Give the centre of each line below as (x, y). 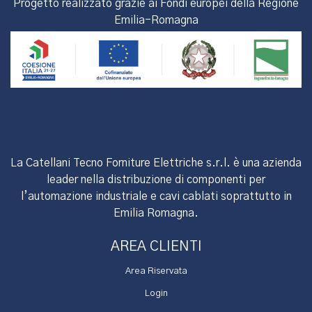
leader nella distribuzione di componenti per (156, 179)
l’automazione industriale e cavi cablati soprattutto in (156, 196)
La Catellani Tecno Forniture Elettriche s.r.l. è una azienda (156, 163)
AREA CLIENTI (156, 246)
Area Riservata (156, 271)
